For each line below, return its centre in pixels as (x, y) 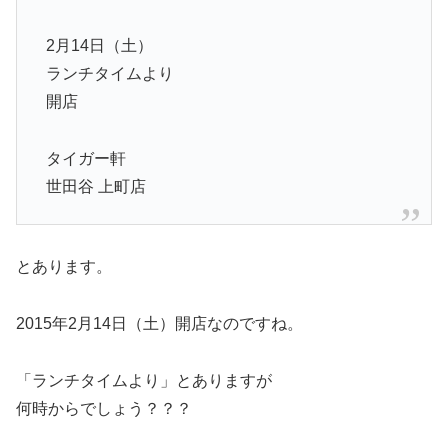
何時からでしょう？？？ (104, 408)
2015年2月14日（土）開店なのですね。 (159, 324)
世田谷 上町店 (95, 187)
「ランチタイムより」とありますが (144, 380)
